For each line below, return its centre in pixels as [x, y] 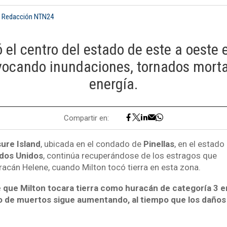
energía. [113, 84]
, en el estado [199, 144]
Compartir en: [88, 118]
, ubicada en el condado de [92, 144]
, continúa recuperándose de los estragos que [130, 156]
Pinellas [159, 144]
